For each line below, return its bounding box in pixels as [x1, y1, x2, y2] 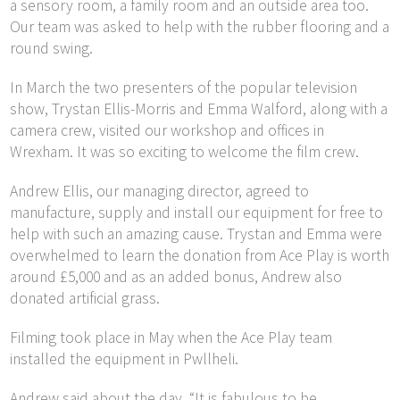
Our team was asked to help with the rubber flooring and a [10, 17, 390, 37]
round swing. [10, 38, 94, 59]
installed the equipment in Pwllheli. [10, 349, 239, 370]
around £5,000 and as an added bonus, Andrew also [10, 267, 343, 287]
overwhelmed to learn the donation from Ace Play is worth [10, 246, 390, 266]
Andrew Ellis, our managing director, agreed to [10, 181, 310, 202]
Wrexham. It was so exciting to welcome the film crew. [10, 142, 360, 162]
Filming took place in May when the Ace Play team [10, 328, 333, 348]
